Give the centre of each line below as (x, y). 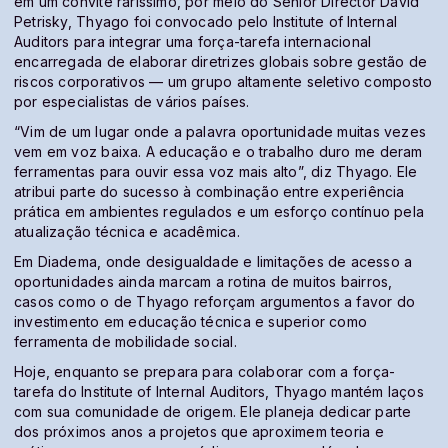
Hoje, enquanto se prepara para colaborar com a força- (205, 372)
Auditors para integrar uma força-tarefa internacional (193, 42)
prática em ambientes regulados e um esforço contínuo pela (219, 212)
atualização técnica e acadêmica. (127, 232)
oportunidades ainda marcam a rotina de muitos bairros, (203, 282)
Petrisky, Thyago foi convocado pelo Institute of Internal (205, 22)
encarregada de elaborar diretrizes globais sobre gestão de (221, 62)
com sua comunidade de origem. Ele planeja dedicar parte (213, 412)
